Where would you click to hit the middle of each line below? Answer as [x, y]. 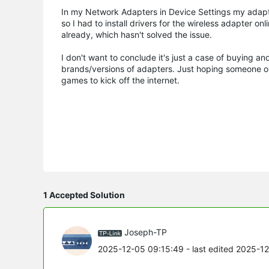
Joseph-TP [146, 232]
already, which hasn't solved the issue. [137, 34]
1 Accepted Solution [84, 195]
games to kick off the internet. [122, 80]
